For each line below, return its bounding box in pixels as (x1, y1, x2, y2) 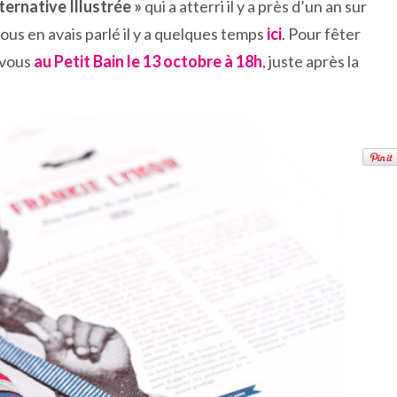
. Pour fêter (282, 23, 361, 43)
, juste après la (262, 51, 359, 71)
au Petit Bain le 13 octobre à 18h (34, 51, 262, 71)
